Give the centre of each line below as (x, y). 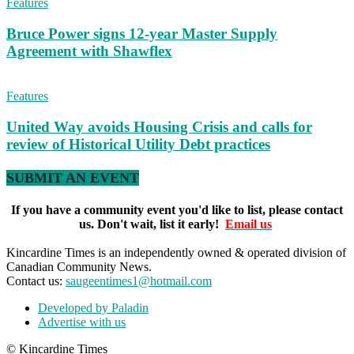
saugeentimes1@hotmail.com (139, 281)
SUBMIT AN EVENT (73, 177)
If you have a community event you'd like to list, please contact (177, 210)
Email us (249, 224)
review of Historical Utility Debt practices (138, 144)
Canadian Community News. (79, 267)
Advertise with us (82, 322)
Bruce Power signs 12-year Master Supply (142, 34)
